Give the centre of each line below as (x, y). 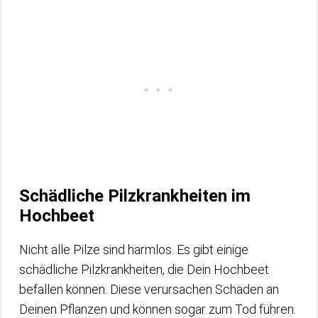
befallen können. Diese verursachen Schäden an (149, 289)
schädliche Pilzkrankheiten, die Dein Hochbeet (144, 269)
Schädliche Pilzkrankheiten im (135, 196)
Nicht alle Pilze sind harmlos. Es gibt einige (134, 249)
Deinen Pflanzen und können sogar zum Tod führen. (158, 309)
